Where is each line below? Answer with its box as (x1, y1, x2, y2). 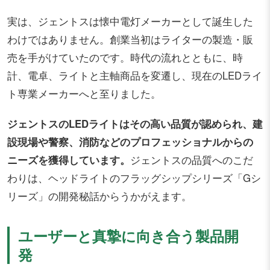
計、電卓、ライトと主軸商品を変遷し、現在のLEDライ (7, 68, 262, 83)
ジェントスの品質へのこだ (130, 152, 253, 168)
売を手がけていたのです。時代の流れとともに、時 (7, 50, 243, 65)
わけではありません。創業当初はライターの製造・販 (7, 32, 253, 47)
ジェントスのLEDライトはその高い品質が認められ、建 (7, 116, 263, 131)
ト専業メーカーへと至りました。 (7, 86, 161, 101)
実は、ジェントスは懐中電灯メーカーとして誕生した (7, 14, 253, 29)
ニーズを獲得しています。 (7, 152, 130, 168)
